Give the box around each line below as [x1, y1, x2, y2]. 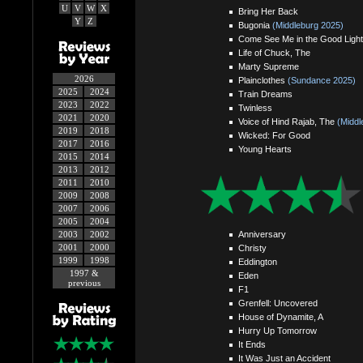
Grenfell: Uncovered [237, 297, 318, 308]
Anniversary [237, 228, 286, 239]
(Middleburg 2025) [271, 20, 344, 30]
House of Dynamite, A [237, 311, 323, 322]
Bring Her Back [237, 6, 298, 16]
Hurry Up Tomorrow [237, 325, 317, 335]
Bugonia [237, 20, 272, 30]
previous [67, 278, 100, 288]
